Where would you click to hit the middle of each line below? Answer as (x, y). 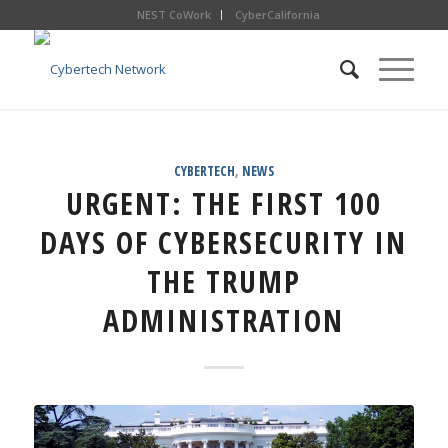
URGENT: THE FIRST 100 (223, 203)
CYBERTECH (204, 171)
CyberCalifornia (278, 14)
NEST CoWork (174, 14)
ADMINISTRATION (224, 320)
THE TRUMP (223, 281)
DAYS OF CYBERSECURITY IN (224, 242)
